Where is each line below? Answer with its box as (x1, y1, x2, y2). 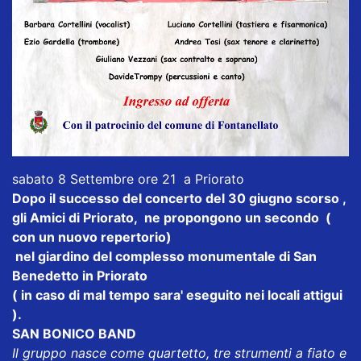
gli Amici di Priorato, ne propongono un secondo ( (12, 209, 331, 226)
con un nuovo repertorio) (12, 228, 172, 245)
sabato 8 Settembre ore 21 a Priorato (12, 170, 244, 187)
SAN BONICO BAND (12, 325, 136, 342)
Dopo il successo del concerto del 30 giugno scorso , (12, 189, 346, 206)
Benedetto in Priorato (12, 267, 147, 284)
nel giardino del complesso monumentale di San (12, 247, 317, 264)
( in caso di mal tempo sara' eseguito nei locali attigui (12, 286, 342, 303)
